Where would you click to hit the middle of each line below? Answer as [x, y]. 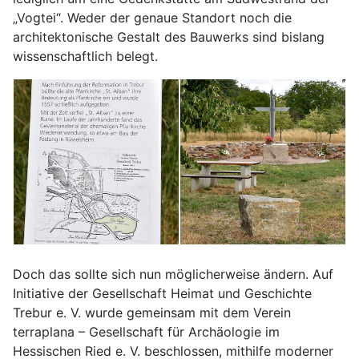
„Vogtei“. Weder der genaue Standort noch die [152, 18]
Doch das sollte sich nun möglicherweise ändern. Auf [173, 274]
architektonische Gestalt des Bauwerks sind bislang [169, 37]
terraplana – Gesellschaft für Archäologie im [146, 332]
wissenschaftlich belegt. [85, 56]
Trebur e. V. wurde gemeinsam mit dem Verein [152, 313]
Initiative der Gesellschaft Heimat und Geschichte [162, 294]
